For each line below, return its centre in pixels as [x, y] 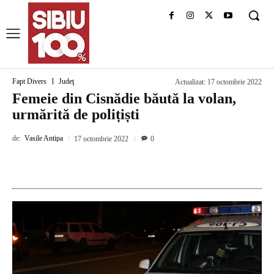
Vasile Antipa [44, 139]
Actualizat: [190, 82]
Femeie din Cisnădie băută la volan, [124, 98]
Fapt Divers [29, 82]
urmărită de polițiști [76, 114]
